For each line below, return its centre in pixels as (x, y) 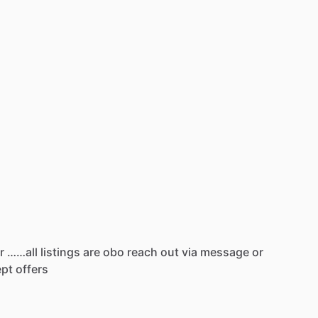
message (225, 252)
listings (60, 252)
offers (32, 269)
